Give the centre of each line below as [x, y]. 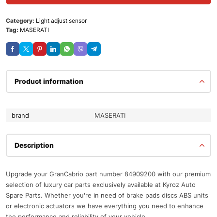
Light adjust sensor [61, 21]
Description [34, 145]
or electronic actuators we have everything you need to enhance [105, 206]
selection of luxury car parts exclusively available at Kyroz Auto [101, 185]
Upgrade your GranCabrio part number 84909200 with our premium [108, 174]
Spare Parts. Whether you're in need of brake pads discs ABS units [107, 195]
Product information [49, 81]
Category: [21, 21]
